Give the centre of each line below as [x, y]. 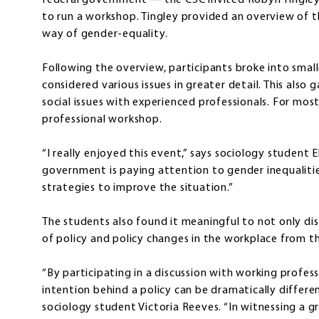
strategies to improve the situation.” [138, 188]
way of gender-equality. [105, 35]
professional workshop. [102, 120]
